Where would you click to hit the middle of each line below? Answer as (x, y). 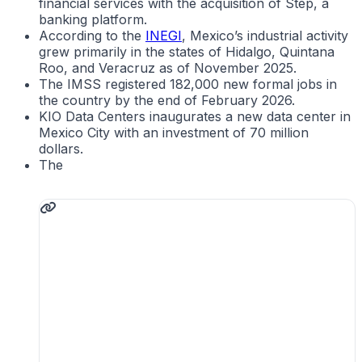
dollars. (61, 148)
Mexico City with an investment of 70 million (174, 132)
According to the (92, 35)
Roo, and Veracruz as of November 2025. (168, 67)
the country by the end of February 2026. (167, 100)
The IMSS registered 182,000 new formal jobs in (188, 84)
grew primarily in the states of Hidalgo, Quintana (187, 51)
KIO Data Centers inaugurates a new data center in (195, 116)
